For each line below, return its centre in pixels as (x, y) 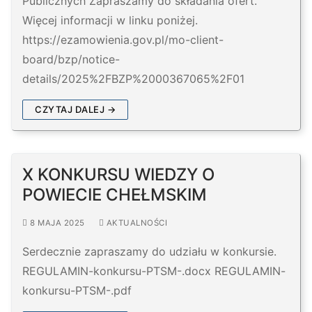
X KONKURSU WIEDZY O (118, 175)
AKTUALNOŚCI (135, 223)
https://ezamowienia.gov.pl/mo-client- (123, 40)
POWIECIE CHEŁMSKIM (115, 195)
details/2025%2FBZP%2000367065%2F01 (133, 79)
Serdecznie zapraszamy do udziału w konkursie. (149, 252)
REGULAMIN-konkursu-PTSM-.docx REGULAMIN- (154, 271)
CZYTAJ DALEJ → (75, 110)
